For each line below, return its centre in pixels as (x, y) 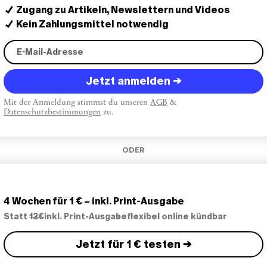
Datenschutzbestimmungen (52, 113)
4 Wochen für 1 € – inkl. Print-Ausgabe (94, 201)
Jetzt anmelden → (133, 81)
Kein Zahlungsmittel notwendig (92, 24)
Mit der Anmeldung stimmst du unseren (77, 103)
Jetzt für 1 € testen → (133, 244)
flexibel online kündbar (177, 217)
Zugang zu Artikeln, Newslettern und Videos (123, 10)
